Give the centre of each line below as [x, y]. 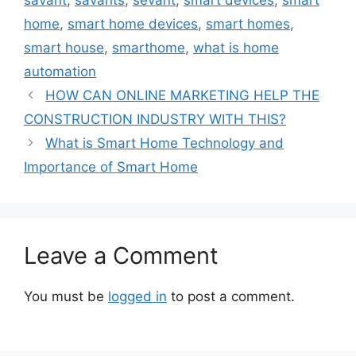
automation [60, 72]
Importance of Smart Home [111, 167]
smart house [64, 48]
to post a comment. [231, 297]
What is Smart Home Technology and [165, 143]
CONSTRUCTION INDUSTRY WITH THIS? [155, 120]
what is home [236, 48]
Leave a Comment [121, 256]
